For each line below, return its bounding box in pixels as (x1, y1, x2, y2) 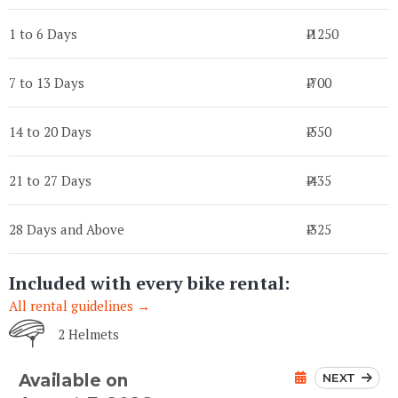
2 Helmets (58, 325, 119, 344)
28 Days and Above (9, 220, 124, 239)
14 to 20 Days (9, 123, 92, 141)
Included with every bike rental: (9, 271, 290, 296)
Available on (18, 370, 129, 391)
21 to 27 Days (9, 171, 92, 190)
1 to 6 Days (9, 25, 77, 44)
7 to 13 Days (9, 74, 84, 92)
